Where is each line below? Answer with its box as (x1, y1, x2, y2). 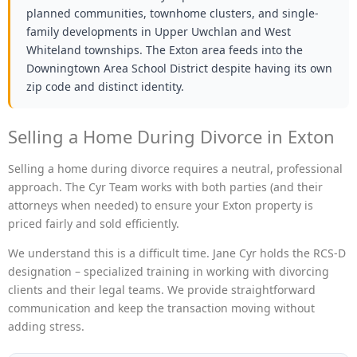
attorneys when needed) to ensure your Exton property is (8, 197, 313, 213)
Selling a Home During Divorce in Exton (8, 124, 335, 148)
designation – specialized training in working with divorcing (8, 264, 329, 280)
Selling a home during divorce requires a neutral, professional (8, 160, 343, 176)
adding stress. (8, 319, 84, 335)
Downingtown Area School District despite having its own (26, 60, 332, 76)
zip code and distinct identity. (26, 78, 184, 94)
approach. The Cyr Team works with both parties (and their (8, 178, 323, 194)
